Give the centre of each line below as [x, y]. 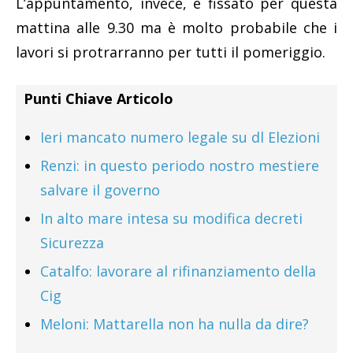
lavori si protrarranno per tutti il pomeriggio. [171, 52]
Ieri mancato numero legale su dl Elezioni [180, 137]
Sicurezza [72, 243]
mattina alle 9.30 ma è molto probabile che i [176, 28]
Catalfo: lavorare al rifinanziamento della [178, 271]
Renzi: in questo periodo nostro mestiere [180, 166]
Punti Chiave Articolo [98, 99]
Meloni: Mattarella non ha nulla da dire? [175, 324]
